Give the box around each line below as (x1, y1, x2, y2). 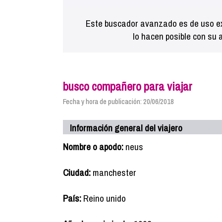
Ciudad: (63, 166, 91, 179)
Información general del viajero (70, 121, 182, 134)
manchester (91, 166, 136, 179)
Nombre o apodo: (63, 140, 123, 153)
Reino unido (81, 192, 126, 205)
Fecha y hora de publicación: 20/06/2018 (63, 96, 174, 107)
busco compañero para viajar (63, 78, 192, 94)
